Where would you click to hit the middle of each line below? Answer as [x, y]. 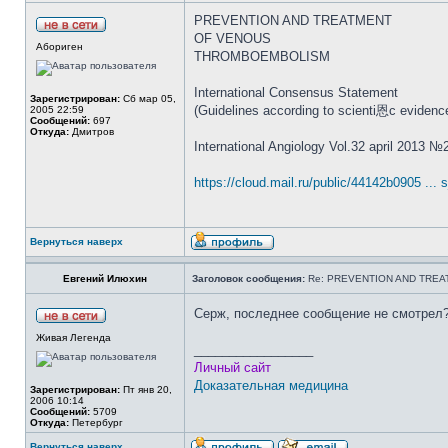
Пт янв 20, [146, 389]
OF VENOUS [232, 38]
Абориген [59, 46]
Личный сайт [232, 367]
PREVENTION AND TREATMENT [293, 20]
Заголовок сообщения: [248, 278]
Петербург [96, 422]
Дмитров [91, 131]
